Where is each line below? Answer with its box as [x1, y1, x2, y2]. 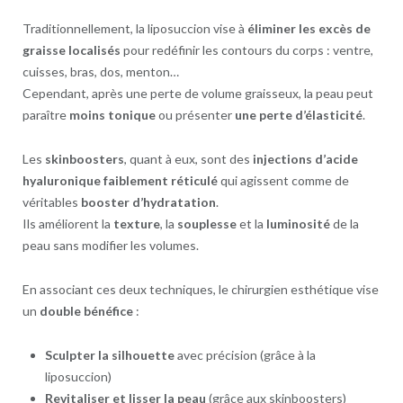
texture [112, 215, 160, 231]
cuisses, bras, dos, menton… [22, 63, 179, 79]
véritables [22, 193, 81, 210]
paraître [22, 106, 69, 122]
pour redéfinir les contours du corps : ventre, [120, 41, 373, 58]
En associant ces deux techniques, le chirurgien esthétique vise [22, 281, 379, 297]
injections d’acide [252, 150, 358, 166]
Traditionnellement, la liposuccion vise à [22, 20, 247, 36]
